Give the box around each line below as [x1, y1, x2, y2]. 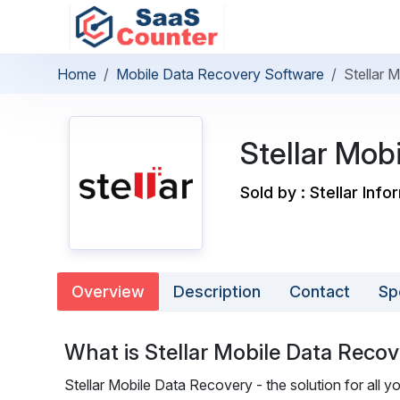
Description [173, 282, 261, 301]
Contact [289, 282, 350, 301]
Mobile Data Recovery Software [116, 65, 324, 83]
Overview [71, 282, 145, 301]
